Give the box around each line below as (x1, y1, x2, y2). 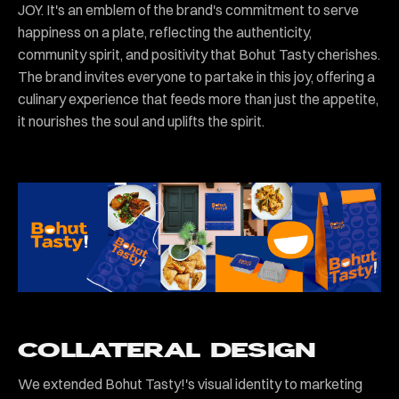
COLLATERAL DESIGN (18, 339, 316, 362)
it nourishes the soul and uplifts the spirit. (18, 111, 265, 130)
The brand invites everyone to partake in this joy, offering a (18, 67, 375, 85)
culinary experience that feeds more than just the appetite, (18, 89, 379, 108)
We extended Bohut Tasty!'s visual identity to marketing (18, 374, 362, 393)
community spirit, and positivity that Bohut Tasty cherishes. (18, 45, 380, 63)
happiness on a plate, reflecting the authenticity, (18, 22, 312, 41)
